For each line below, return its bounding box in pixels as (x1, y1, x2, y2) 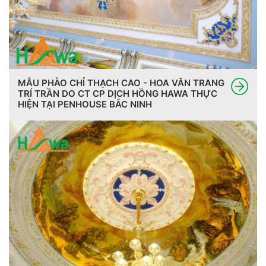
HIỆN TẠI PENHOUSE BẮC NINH (18, 98, 152, 110)
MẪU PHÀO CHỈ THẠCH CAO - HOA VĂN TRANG (18, 77, 224, 88)
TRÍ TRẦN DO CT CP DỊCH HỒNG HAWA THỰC (18, 87, 217, 99)
